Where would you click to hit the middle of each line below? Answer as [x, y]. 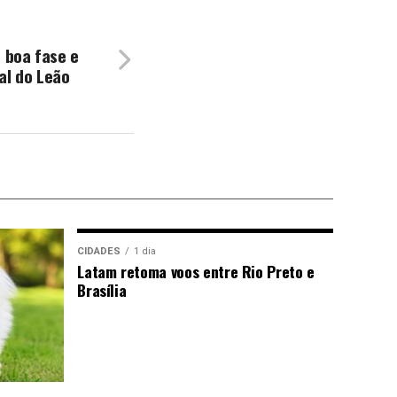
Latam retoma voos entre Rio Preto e [196, 271]
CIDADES [99, 251]
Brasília [102, 290]
